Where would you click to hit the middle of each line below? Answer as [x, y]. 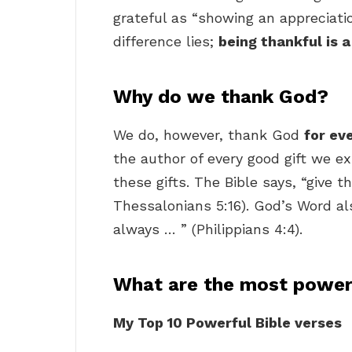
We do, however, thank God [209, 135]
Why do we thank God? [221, 97]
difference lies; [166, 42]
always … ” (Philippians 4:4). [208, 229]
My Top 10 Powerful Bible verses [227, 323]
